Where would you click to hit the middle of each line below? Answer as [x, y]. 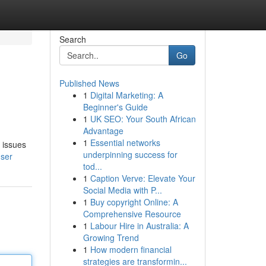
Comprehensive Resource [132, 214]
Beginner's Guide [115, 107]
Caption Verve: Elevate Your [142, 178]
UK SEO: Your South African [143, 119]
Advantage [103, 131]
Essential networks [125, 142]
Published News [89, 83]
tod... [92, 166]
